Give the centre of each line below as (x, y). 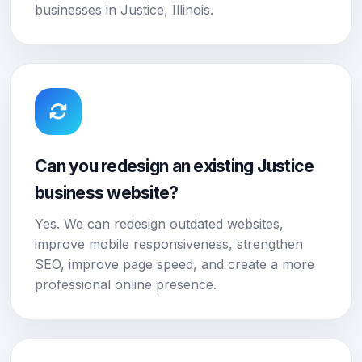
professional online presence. (126, 284)
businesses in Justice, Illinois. (124, 10)
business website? (107, 193)
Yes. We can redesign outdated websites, (159, 224)
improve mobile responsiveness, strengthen (169, 244)
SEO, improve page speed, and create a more (175, 264)
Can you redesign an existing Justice (175, 166)
